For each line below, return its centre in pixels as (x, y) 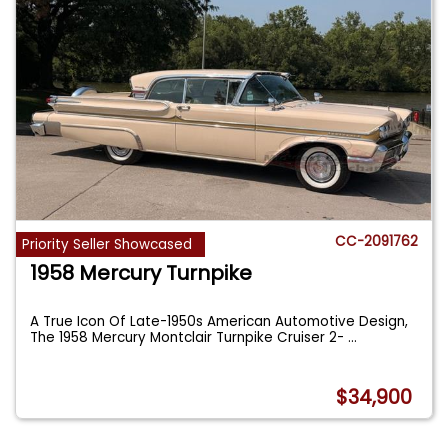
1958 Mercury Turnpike (141, 272)
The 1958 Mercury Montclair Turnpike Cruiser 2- (189, 337)
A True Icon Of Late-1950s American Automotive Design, (219, 321)
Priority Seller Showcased (107, 245)
